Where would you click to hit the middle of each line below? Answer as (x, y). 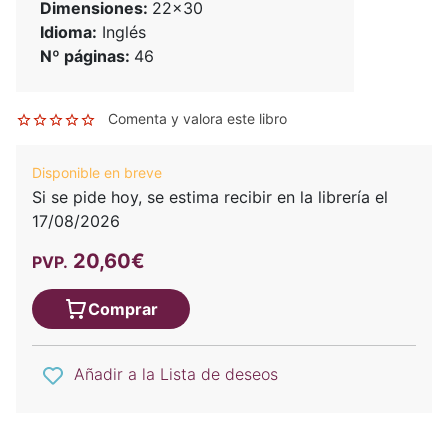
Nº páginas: (87, 55)
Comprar (123, 308)
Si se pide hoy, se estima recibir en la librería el (210, 196)
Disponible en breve (97, 172)
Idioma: (68, 31)
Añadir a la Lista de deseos (176, 373)
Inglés (121, 31)
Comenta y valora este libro (197, 118)
